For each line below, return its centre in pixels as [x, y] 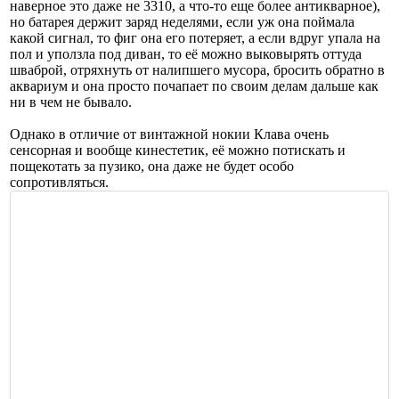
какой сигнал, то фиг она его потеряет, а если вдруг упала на [195, 37]
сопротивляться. [59, 182]
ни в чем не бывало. [71, 102]
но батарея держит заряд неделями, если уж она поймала [182, 21]
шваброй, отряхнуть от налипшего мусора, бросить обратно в [197, 69]
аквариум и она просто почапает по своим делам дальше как [194, 85]
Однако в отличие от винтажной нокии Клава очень [169, 134]
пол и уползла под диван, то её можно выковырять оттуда [186, 53]
